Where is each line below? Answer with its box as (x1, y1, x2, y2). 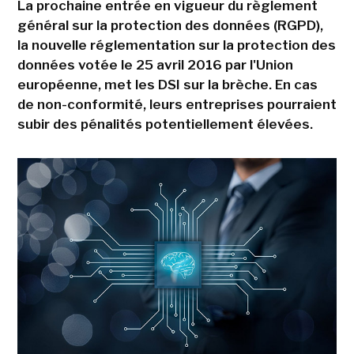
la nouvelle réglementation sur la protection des (17, 36, 336, 53)
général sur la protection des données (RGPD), (17, 17, 323, 33)
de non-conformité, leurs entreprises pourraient (17, 96, 337, 112)
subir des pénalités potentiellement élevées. (17, 115, 313, 132)
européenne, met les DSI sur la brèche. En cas (17, 76, 318, 92)
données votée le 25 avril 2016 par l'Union (17, 56, 293, 73)
